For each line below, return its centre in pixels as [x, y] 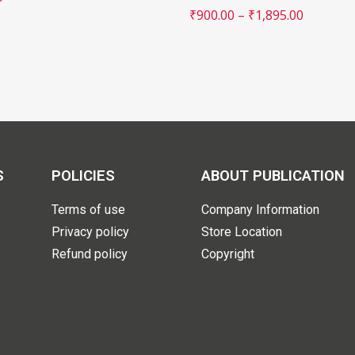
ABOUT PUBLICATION [273, 176]
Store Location [242, 231]
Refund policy [89, 254]
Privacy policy [90, 231]
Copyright [228, 254]
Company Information [261, 209]
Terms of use [88, 209]
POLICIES [83, 176]
